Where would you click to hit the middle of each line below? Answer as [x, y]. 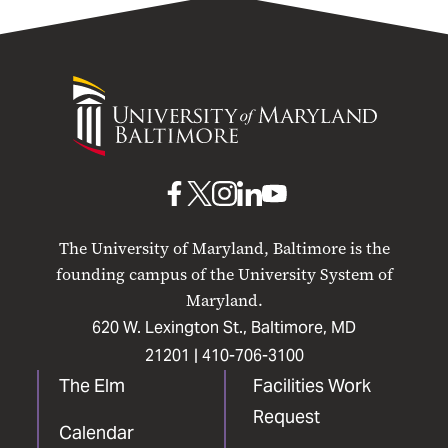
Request [286, 416]
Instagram [261, 262]
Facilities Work [311, 385]
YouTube [306, 262]
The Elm [92, 385]
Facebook [208, 262]
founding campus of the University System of [224, 274]
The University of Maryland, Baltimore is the [224, 248]
